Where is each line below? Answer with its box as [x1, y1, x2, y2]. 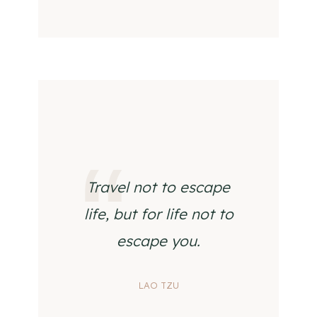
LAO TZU [138, 279, 179, 291]
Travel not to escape [87, 178, 230, 196]
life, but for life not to [83, 204, 234, 223]
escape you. [117, 231, 200, 250]
